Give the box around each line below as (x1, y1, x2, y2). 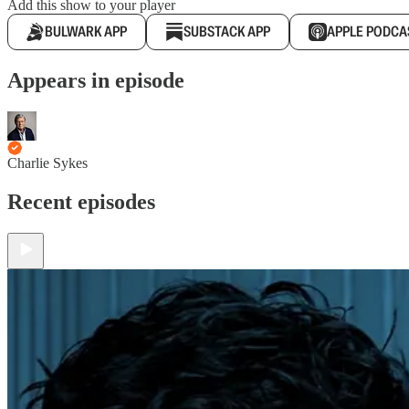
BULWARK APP (45, 22, 127, 41)
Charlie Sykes (7, 154, 88, 171)
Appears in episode (7, 68, 184, 92)
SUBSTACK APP (184, 22, 270, 41)
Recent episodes (7, 189, 155, 214)
